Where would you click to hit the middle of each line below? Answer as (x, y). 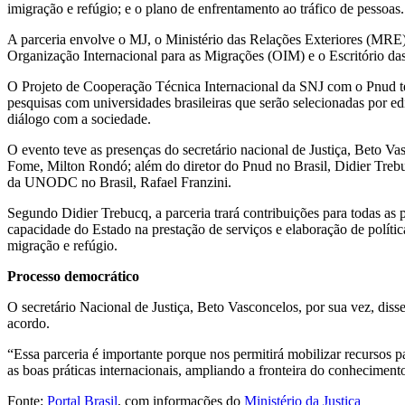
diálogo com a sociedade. (79, 118)
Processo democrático (73, 276)
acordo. (28, 323)
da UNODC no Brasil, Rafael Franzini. (119, 182)
